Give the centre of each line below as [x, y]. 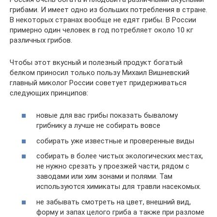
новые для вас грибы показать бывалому [107, 115]
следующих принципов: [49, 93]
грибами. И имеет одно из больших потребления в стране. [108, 9]
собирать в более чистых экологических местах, [120, 156]
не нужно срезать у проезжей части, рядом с [113, 166]
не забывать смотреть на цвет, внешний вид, [114, 202]
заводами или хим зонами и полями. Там [104, 176]
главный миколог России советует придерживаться [98, 83]
